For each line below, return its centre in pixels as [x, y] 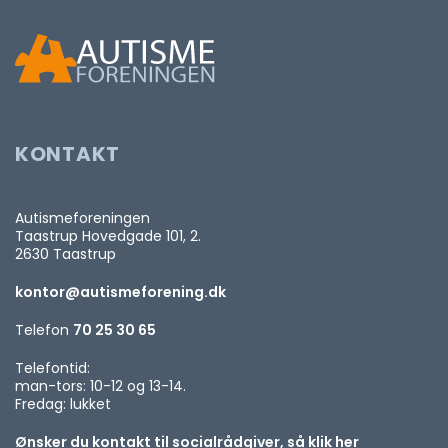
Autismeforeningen [82, 218]
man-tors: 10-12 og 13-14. [100, 386]
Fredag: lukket [63, 404]
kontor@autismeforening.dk [120, 292]
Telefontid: [52, 368]
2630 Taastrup [65, 254]
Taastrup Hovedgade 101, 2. [108, 236]
